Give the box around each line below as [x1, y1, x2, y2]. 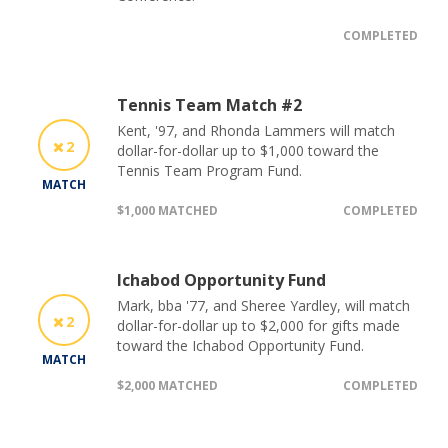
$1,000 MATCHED [117, 201, 218, 219]
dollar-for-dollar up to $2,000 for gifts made [117, 315, 400, 335]
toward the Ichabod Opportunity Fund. [117, 335, 364, 355]
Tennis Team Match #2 [117, 93, 302, 116]
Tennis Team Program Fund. [117, 160, 302, 180]
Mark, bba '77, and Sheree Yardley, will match [117, 295, 410, 315]
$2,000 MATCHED [117, 376, 218, 394]
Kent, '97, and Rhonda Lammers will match [117, 120, 395, 140]
